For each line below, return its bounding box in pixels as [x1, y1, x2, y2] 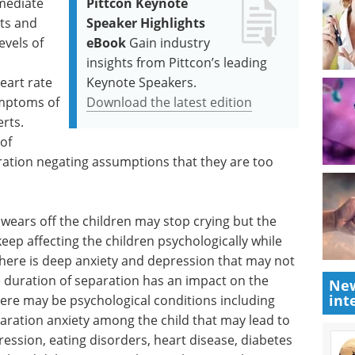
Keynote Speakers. [86, 73, 197, 91]
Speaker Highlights [86, 13, 206, 32]
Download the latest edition [86, 93, 253, 111]
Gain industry [129, 33, 211, 52]
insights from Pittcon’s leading [86, 53, 268, 71]
